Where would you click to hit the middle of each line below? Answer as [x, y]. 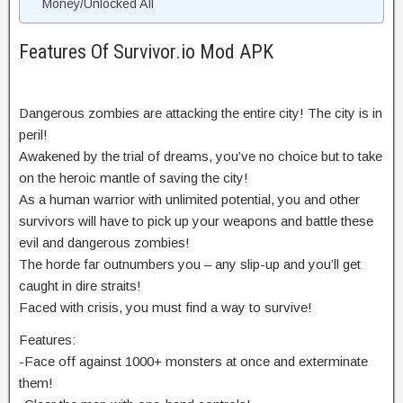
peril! [33, 134]
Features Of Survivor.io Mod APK [146, 51]
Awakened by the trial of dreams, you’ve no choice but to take [201, 156]
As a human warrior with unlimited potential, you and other [189, 199]
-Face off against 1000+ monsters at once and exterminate [193, 361]
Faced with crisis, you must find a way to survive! [166, 307]
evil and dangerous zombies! [104, 242]
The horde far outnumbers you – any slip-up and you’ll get [190, 264]
